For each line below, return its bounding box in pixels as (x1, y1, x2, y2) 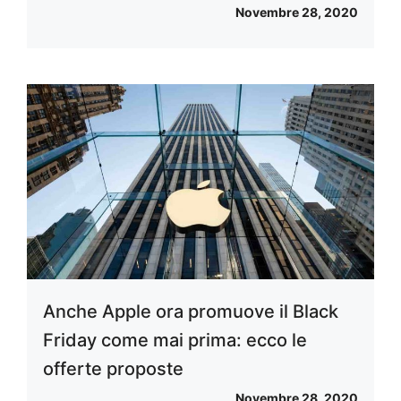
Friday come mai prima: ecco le (43, 329, 307, 352)
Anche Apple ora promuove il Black (43, 301, 338, 323)
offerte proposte (43, 358, 183, 380)
